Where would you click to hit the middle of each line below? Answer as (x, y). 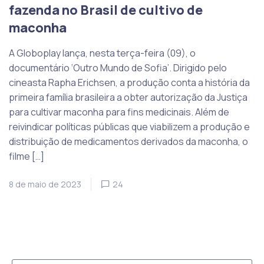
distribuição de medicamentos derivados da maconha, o (128, 141)
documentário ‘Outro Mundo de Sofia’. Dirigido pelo (118, 67)
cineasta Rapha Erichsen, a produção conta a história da (129, 82)
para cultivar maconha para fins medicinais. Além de (119, 112)
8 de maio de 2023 (45, 184)
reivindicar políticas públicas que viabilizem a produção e (129, 126)
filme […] (27, 156)
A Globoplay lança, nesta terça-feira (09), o (102, 53)
